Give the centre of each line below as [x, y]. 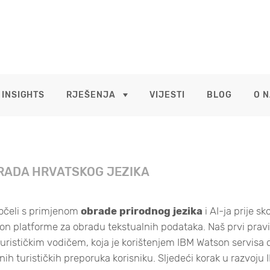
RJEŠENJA [91, 95]
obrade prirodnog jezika [141, 211]
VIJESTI [167, 95]
